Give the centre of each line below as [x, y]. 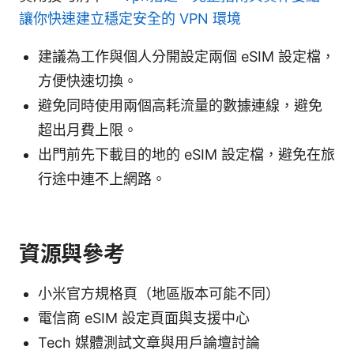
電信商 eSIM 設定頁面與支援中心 [144, 318]
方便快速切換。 [88, 81]
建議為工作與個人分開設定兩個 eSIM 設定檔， [186, 56]
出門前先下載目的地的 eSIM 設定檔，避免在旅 [186, 154]
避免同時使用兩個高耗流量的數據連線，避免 [180, 105]
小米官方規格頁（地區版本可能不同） [159, 293]
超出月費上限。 [88, 130]
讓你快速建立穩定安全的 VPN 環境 [130, 18]
